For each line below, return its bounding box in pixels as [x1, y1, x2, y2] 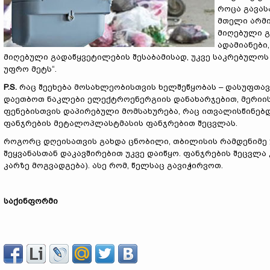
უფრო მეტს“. [4, 64, 57, 74]
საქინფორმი [4, 196, 58, 206]
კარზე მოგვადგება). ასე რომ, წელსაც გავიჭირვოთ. [4, 161, 223, 170]
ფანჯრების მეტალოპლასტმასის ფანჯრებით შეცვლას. [4, 119, 237, 128]
